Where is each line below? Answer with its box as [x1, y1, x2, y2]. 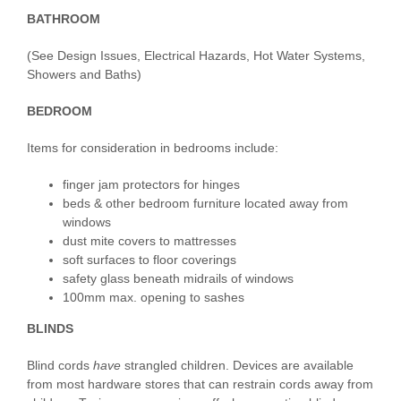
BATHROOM [27, 12, 100, 27]
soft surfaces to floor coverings [63, 252, 236, 268]
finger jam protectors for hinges [63, 177, 240, 192]
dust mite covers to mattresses [63, 234, 236, 249]
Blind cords [27, 358, 93, 373]
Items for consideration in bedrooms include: [27, 141, 278, 156]
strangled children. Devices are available [124, 358, 354, 373]
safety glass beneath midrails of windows [63, 271, 294, 286]
